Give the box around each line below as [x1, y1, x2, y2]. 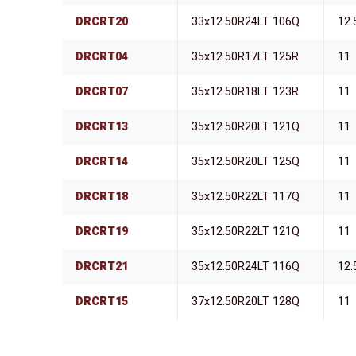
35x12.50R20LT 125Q [192, 153, 300, 171]
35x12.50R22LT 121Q [192, 223, 300, 241]
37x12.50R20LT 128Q [192, 293, 300, 311]
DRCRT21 [75, 258, 129, 276]
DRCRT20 [75, 14, 129, 31]
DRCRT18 [75, 188, 129, 206]
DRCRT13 [75, 118, 129, 136]
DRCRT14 [75, 153, 129, 171]
